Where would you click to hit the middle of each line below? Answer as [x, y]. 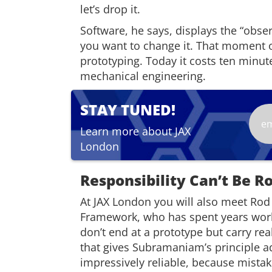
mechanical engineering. [143, 76]
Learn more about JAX [135, 131]
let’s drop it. [112, 9]
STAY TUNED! [128, 110]
